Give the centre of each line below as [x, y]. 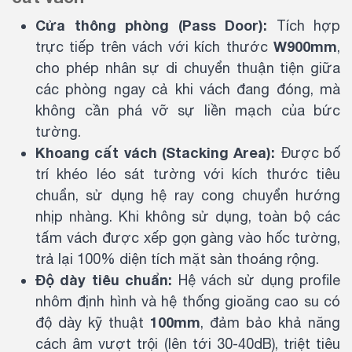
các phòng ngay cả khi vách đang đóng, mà [188, 89]
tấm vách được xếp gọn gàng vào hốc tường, [188, 238]
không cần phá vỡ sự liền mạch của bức [188, 110]
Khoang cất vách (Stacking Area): [156, 152]
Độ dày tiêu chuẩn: [104, 280]
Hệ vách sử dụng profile [256, 280]
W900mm [305, 46]
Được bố [308, 153]
